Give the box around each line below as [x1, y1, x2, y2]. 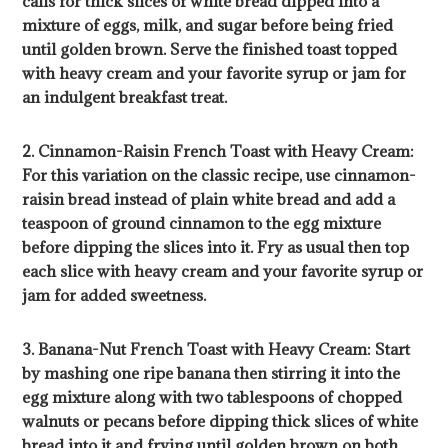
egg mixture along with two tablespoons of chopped [22, 387, 403, 408]
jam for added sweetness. [22, 285, 207, 306]
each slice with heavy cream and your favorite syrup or [22, 261, 424, 282]
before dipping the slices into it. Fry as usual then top [22, 237, 410, 258]
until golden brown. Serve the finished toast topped [22, 39, 398, 60]
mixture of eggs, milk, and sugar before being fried [22, 15, 394, 36]
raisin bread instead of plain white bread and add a [22, 189, 396, 210]
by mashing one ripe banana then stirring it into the [22, 363, 401, 384]
